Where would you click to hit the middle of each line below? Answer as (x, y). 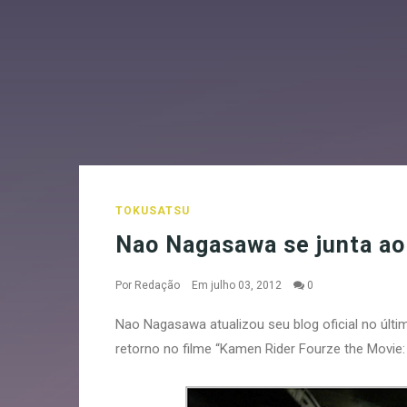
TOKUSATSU (153, 211)
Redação (157, 285)
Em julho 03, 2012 (238, 285)
